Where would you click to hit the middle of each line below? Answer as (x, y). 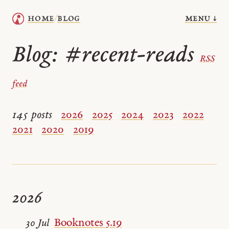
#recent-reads (130, 56)
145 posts (32, 115)
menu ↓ (201, 18)
